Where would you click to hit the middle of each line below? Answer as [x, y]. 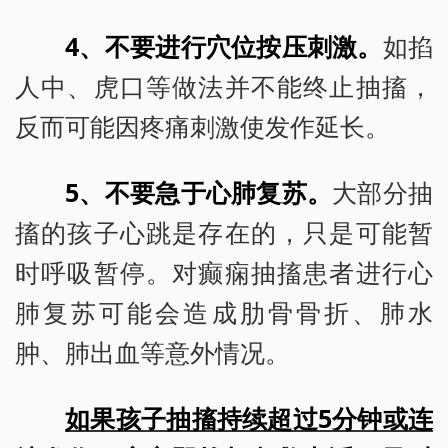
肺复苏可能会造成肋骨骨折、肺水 [224, 312]
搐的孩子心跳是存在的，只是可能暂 [224, 232]
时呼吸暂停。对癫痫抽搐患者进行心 [224, 272]
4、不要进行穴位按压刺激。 [224, 46]
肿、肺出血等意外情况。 [152, 352]
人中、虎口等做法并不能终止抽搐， [224, 86]
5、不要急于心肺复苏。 [199, 192]
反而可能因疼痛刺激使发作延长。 [202, 126]
